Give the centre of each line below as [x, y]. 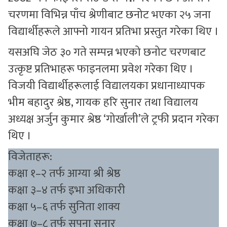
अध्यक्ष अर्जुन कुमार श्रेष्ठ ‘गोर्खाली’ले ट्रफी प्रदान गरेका [113, 119]
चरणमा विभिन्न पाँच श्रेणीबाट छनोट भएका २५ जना [109, 15]
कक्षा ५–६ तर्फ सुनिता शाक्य [64, 207]
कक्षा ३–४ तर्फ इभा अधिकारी [67, 190]
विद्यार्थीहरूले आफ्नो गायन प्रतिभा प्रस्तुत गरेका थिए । [113, 32]
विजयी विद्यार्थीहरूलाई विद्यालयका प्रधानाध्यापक [107, 86]
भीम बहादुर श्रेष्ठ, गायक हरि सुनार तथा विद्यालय [103, 103]
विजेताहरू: [30, 157]
